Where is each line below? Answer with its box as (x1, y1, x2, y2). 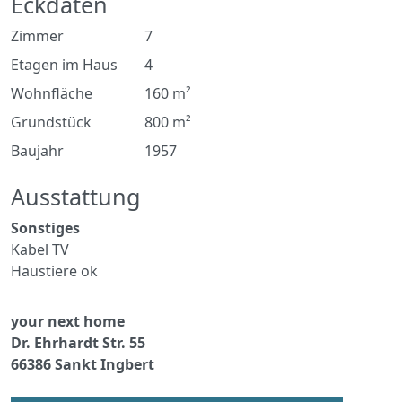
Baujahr (11, 141, 64, 161)
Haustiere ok (11, 261, 98, 281)
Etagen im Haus (11, 55, 118, 74)
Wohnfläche (11, 83, 92, 103)
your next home (11, 311, 125, 331)
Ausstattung (11, 181, 141, 212)
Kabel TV (11, 240, 69, 259)
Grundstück (11, 112, 92, 132)
